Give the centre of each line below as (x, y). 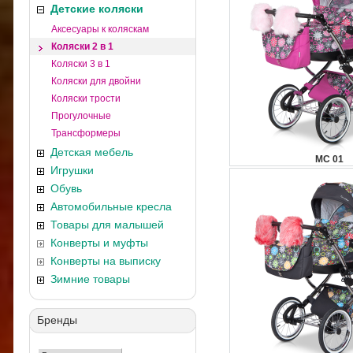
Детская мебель (92, 152)
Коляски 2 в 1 (82, 46)
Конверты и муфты (99, 243)
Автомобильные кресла (111, 206)
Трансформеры (86, 133)
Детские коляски (97, 9)
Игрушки (72, 170)
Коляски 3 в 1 (81, 64)
